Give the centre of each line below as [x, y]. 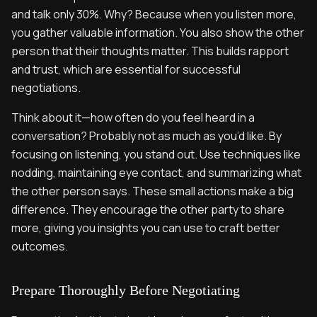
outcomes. [40, 246]
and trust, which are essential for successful [126, 69]
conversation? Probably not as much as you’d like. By [146, 136]
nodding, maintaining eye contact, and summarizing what [156, 172]
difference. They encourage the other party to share [148, 209]
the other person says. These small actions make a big [152, 191]
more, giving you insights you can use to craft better [146, 227]
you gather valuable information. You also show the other [158, 32]
